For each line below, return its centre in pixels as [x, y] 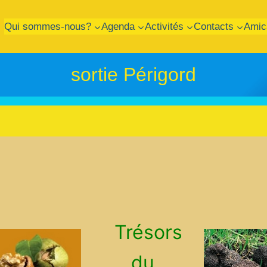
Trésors [151, 232]
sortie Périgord [133, 75]
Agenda [118, 26]
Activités [164, 26]
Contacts [213, 26]
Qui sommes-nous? [47, 26]
